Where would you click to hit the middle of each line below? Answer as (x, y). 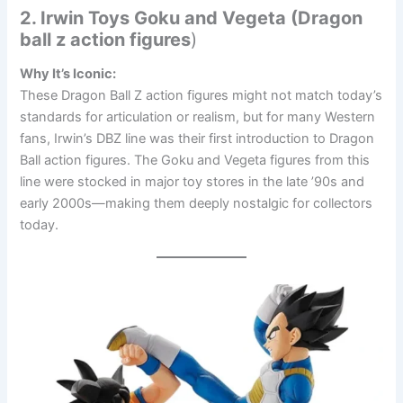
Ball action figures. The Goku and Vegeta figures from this (195, 160)
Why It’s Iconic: (68, 73)
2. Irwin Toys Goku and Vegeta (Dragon (192, 18)
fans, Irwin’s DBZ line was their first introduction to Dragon (197, 138)
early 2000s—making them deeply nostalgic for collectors (197, 203)
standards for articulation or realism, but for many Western (198, 116)
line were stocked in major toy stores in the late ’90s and (193, 181)
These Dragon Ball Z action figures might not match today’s (201, 95)
